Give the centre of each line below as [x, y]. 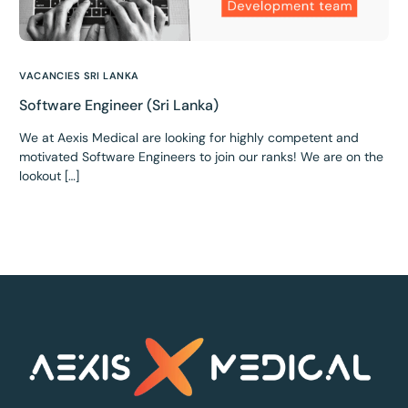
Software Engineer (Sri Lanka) [119, 106]
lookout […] [50, 176]
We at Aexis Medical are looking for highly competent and [189, 138]
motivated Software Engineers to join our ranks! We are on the [202, 157]
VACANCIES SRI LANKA [79, 76]
